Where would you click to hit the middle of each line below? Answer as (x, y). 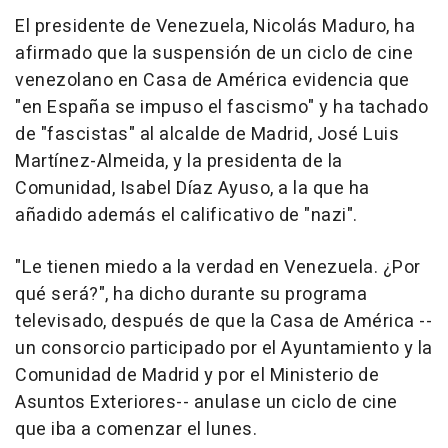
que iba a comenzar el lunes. (136, 430)
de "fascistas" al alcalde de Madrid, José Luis (207, 135)
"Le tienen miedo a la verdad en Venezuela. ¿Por (218, 268)
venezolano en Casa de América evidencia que (212, 81)
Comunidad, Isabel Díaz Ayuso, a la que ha (192, 189)
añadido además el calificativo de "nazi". (186, 216)
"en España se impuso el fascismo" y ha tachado (221, 108)
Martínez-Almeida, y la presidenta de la (179, 162)
